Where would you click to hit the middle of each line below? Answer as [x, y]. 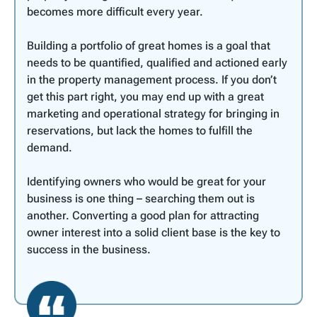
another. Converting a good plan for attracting [143, 215]
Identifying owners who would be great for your [146, 181]
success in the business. [89, 249]
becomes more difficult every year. [115, 11]
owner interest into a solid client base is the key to [154, 232]
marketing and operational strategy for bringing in [153, 113]
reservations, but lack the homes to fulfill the [140, 130]
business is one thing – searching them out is [141, 198]
